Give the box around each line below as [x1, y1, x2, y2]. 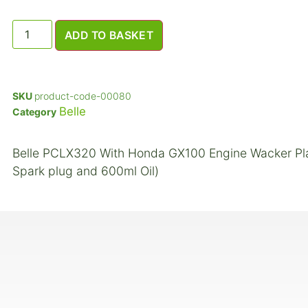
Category [12, 106, 56, 118]
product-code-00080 [34, 90, 131, 102]
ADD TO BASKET [65, 29, 154, 43]
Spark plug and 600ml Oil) [12, 164, 159, 179]
